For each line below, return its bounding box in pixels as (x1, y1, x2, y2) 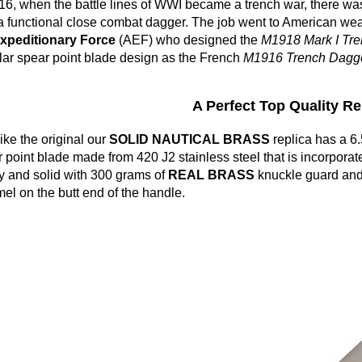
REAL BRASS (167, 168, 255, 182)
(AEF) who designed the (115, 33, 261, 47)
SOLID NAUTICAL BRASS (108, 133, 273, 146)
